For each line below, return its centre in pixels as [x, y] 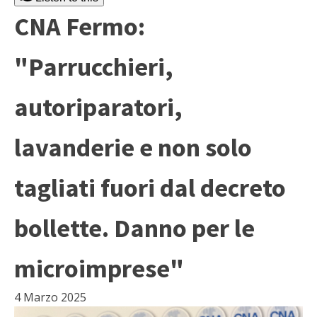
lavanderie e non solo [133, 148]
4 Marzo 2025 [50, 297]
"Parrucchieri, [94, 67]
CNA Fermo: [80, 27]
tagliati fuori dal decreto [150, 188]
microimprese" [99, 269]
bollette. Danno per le [134, 228]
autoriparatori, [98, 107]
